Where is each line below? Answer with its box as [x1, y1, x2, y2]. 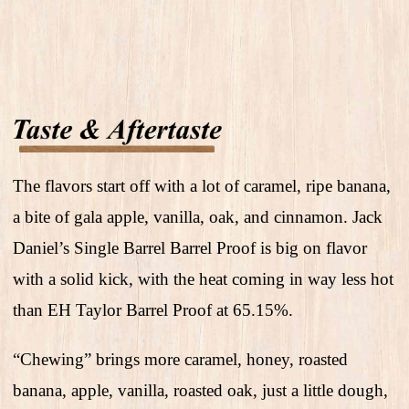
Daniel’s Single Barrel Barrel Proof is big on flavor [13, 238, 367, 258]
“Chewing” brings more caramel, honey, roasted [13, 350, 348, 370]
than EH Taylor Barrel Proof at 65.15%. [13, 300, 293, 320]
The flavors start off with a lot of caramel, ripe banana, [13, 176, 391, 196]
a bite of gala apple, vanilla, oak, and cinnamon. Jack [13, 207, 383, 227]
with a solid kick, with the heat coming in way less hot [13, 269, 393, 289]
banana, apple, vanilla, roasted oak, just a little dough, [13, 381, 388, 401]
